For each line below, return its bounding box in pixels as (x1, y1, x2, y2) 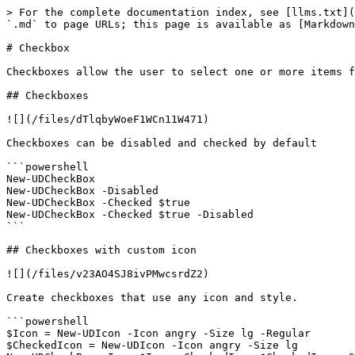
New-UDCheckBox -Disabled (6, 185, 158, 197)
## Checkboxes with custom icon (6, 244, 197, 256)
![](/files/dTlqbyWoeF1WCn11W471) (6, 113, 209, 125)
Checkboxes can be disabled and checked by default (6, 137, 317, 149)
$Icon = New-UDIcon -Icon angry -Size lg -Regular (6, 327, 311, 339)
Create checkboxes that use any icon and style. (6, 292, 298, 303)
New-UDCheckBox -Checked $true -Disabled (6, 208, 254, 220)
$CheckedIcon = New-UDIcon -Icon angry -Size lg (6, 339, 298, 351)
